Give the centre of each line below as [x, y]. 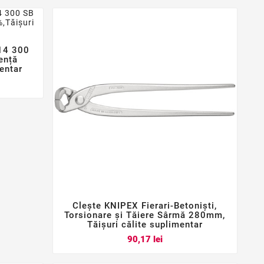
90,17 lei [145, 239]
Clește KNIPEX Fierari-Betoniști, [145, 205]
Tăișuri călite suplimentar [145, 224]
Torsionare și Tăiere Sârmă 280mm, [145, 215]
